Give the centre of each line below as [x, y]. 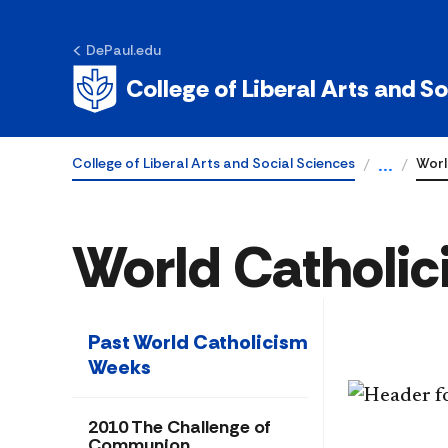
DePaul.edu [123, 50]
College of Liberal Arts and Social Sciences [213, 163]
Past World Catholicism [197, 342]
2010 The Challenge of [179, 427]
